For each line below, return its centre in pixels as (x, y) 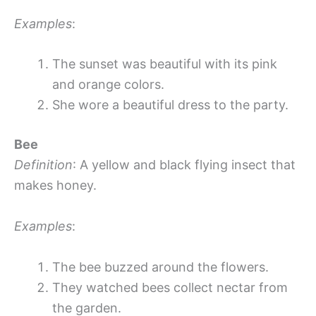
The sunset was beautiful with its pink (165, 64)
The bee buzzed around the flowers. (160, 267)
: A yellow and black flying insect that (184, 165)
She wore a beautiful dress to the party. (170, 105)
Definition (43, 165)
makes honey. (55, 186)
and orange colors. (108, 85)
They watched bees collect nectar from (170, 288)
